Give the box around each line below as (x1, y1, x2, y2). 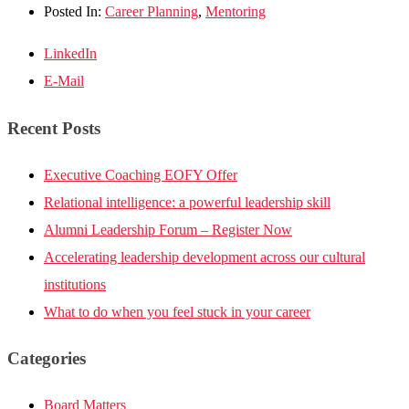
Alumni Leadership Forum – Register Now (44, 221, 292, 237)
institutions (44, 276, 106, 292)
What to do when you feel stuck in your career (44, 303, 310, 320)
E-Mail (44, 73, 84, 89)
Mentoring (205, 4, 266, 20)
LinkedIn (44, 46, 97, 62)
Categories (7, 349, 86, 369)
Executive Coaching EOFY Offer (44, 166, 237, 183)
